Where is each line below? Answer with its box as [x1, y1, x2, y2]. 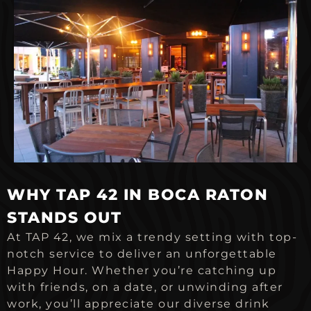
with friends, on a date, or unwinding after [7, 280, 283, 294]
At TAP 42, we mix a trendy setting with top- [7, 230, 297, 244]
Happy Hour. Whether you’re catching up [7, 264, 276, 278]
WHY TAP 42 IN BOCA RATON [7, 185, 268, 205]
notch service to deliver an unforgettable [7, 247, 277, 261]
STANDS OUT [7, 208, 121, 228]
